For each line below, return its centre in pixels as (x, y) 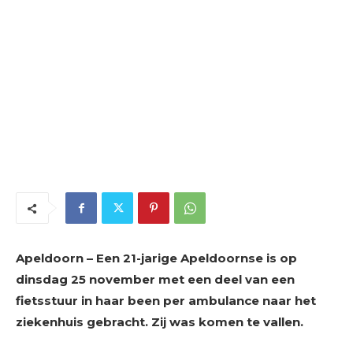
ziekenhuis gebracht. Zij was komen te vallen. (160, 321)
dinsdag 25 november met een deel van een (155, 279)
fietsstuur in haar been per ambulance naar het (166, 300)
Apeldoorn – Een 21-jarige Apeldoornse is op (156, 258)
